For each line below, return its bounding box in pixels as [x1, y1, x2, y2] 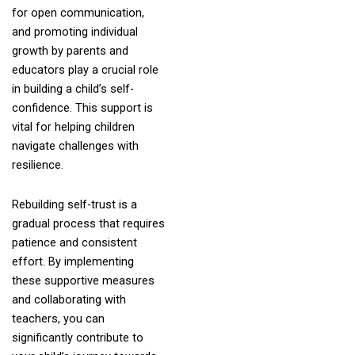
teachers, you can [11, 311, 105, 326]
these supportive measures [11, 273, 155, 288]
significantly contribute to [11, 330, 143, 345]
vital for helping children [11, 120, 135, 135]
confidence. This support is [11, 101, 153, 116]
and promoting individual [11, 25, 138, 40]
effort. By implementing [11, 254, 134, 269]
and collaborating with [11, 292, 126, 307]
